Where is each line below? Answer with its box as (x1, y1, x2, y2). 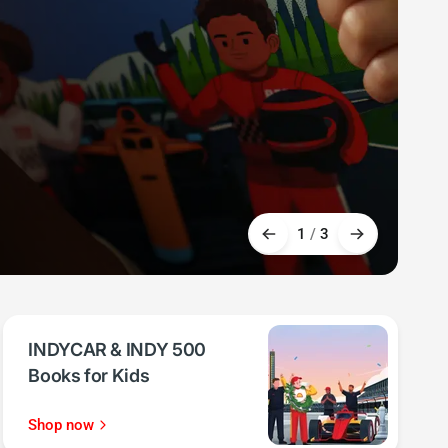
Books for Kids (28, 365, 150, 386)
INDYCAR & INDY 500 (28, 339, 206, 360)
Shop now (28, 416, 95, 434)
